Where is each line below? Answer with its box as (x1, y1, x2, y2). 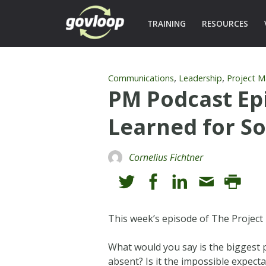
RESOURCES (201, 18, 248, 29)
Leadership (179, 72, 223, 84)
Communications (108, 72, 175, 84)
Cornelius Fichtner (129, 150, 204, 164)
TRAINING (147, 18, 186, 29)
